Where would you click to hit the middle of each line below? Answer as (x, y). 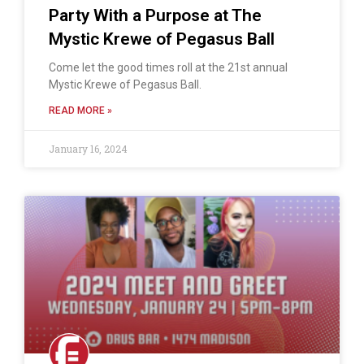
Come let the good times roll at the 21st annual (168, 68)
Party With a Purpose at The (155, 16)
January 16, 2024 (88, 149)
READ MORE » (80, 111)
